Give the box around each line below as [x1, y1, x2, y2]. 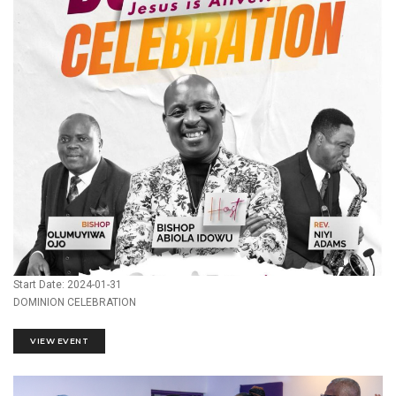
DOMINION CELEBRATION [13, 295, 136, 308]
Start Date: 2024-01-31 [13, 278, 122, 291]
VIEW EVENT [30, 335, 88, 346]
